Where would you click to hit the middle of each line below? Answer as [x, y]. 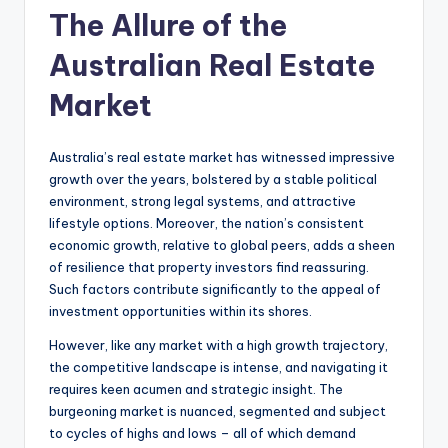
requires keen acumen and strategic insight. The [196, 388]
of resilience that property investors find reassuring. [209, 266]
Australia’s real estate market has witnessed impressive [222, 156]
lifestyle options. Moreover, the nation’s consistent [206, 222]
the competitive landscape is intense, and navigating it [218, 366]
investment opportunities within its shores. [180, 310]
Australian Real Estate [212, 65]
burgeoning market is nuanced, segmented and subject [217, 410]
